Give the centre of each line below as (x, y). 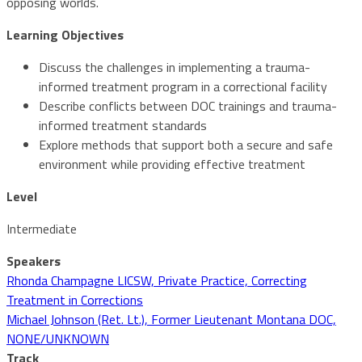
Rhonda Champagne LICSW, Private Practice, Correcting (157, 280)
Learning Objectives (65, 34)
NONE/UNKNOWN (58, 338)
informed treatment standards (123, 125)
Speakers (34, 261)
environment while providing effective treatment (172, 164)
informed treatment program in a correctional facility (183, 86)
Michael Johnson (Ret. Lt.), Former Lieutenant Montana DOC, (171, 319)
